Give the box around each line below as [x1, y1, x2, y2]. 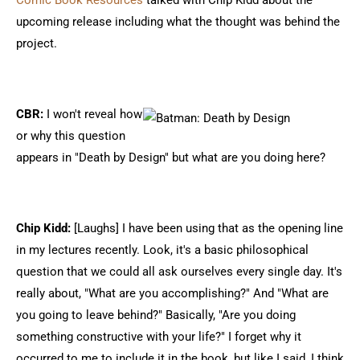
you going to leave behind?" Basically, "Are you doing [16, 308, 296, 322]
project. [16, 36, 57, 51]
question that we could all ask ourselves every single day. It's [16, 264, 342, 279]
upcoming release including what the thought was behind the [16, 14, 340, 29]
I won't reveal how [43, 107, 142, 121]
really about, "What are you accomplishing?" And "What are [16, 286, 329, 301]
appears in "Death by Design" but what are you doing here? [16, 150, 325, 165]
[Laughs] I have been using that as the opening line [74, 221, 343, 235]
